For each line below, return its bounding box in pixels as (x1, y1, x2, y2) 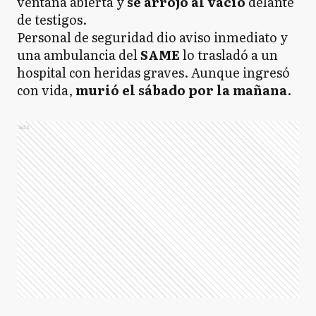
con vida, (17, 80, 75, 99)
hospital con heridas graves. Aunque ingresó (17, 62, 290, 82)
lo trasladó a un (180, 44, 278, 64)
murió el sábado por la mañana (75, 80, 287, 99)
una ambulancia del (17, 44, 140, 64)
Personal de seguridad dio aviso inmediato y (17, 27, 288, 47)
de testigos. (17, 9, 87, 29)
